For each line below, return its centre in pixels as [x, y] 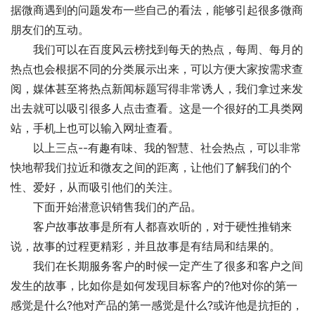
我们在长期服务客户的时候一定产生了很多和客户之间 [157, 266]
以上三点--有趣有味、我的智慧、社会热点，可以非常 [156, 148]
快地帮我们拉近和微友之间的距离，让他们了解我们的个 [151, 168]
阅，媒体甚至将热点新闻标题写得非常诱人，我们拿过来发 [157, 89]
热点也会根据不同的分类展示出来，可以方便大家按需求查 [157, 69]
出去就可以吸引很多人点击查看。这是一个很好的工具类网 [157, 109]
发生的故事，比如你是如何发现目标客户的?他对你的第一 [154, 286]
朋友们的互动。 [50, 30]
